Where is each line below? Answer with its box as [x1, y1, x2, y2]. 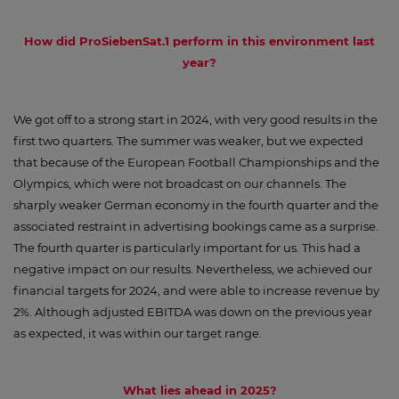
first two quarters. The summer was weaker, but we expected [13, 134, 363, 148]
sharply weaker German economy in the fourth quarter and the [13, 198, 379, 212]
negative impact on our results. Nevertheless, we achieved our [13, 262, 372, 276]
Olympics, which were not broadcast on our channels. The [13, 176, 346, 191]
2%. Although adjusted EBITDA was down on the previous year [13, 305, 372, 319]
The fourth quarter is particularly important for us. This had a [13, 240, 361, 255]
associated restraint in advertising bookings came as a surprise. [13, 219, 379, 233]
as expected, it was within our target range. [13, 326, 262, 340]
